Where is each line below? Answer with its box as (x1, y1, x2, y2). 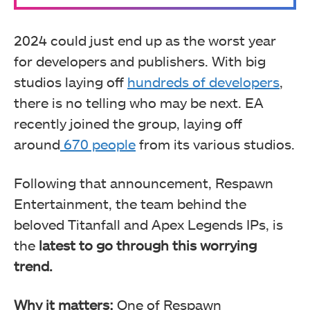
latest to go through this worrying (39, 236, 257, 253)
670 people (60, 135, 136, 152)
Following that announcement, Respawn (14, 174, 273, 191)
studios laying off (14, 73, 127, 90)
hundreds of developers (127, 73, 280, 90)
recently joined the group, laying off (14, 114, 242, 131)
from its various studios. (136, 135, 295, 152)
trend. (14, 257, 53, 274)
